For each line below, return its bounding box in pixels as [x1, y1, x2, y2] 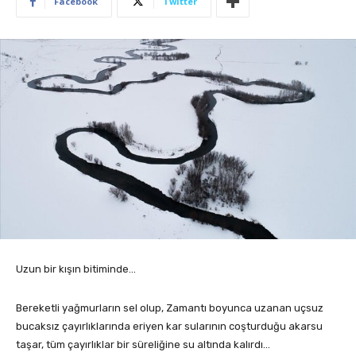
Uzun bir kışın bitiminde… [16, 263, 136, 276]
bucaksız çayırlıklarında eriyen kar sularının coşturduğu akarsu [16, 320, 323, 333]
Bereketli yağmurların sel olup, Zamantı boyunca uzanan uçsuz [16, 302, 323, 315]
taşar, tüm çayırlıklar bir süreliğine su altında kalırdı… [16, 339, 270, 351]
